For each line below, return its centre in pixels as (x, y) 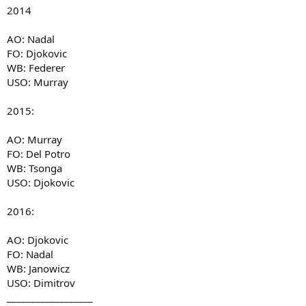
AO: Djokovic (38, 240)
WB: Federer (36, 68)
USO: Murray (38, 82)
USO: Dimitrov (41, 283)
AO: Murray (34, 139)
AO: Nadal (31, 39)
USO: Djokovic (41, 182)
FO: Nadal (30, 254)
